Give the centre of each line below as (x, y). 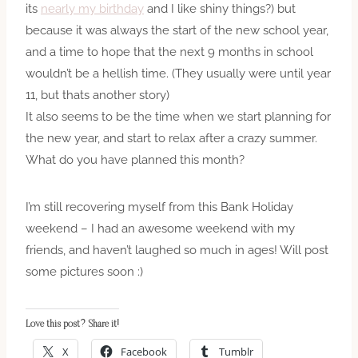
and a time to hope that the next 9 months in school (169, 52)
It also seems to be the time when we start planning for (178, 116)
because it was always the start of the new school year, (177, 30)
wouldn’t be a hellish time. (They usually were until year (178, 73)
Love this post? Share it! (72, 324)
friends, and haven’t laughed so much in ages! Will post (177, 250)
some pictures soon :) (84, 271)
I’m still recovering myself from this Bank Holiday (159, 207)
